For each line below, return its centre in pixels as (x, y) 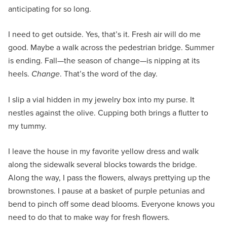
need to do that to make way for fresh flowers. (90, 217)
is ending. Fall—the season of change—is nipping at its (104, 60)
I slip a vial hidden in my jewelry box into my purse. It (101, 99)
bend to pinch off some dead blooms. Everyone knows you (111, 203)
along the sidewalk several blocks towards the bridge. (103, 164)
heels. (20, 73)
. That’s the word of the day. (110, 73)
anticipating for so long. (51, 8)
